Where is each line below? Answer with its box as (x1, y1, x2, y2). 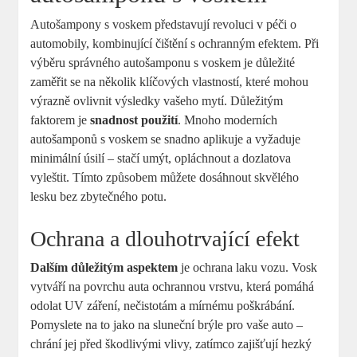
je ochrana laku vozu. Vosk (178, 260, 318, 274)
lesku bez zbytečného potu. (30, 189, 167, 203)
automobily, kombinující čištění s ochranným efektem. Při (30, 36, 320, 50)
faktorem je (30, 112, 91, 127)
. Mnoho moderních (178, 112, 278, 127)
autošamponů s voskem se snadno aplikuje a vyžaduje (30, 131, 301, 146)
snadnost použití (90, 112, 178, 127)
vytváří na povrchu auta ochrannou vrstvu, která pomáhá (30, 279, 315, 293)
